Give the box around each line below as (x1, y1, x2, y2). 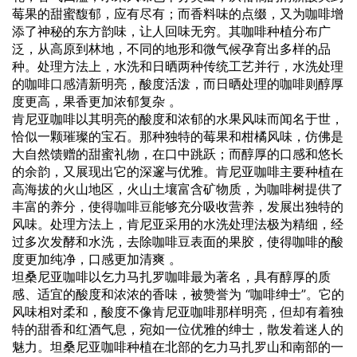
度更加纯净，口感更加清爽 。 (12, 250, 182, 267)
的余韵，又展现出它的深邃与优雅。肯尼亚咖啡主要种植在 (12, 163, 343, 179)
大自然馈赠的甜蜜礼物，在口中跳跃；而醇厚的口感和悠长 (12, 145, 343, 162)
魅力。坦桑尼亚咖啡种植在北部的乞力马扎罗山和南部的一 (12, 338, 343, 355)
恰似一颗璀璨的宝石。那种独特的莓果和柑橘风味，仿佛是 (12, 127, 343, 144)
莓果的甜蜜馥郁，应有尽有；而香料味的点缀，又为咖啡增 (12, 5, 343, 22)
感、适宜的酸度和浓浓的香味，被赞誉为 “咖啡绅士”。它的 (12, 285, 344, 302)
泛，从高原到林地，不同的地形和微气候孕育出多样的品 (12, 40, 331, 57)
